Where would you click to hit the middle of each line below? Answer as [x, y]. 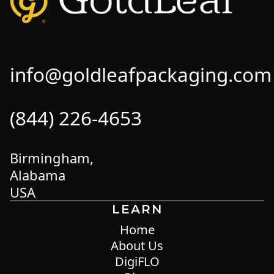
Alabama [38, 175]
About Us [137, 246]
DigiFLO [137, 262]
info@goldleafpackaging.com [141, 75]
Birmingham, [52, 158]
